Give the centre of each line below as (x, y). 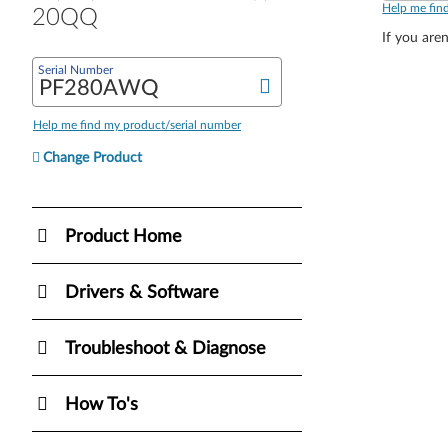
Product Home (123, 236)
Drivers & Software (142, 292)
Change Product (92, 157)
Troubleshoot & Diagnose (165, 348)
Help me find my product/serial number (137, 124)
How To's (101, 404)
